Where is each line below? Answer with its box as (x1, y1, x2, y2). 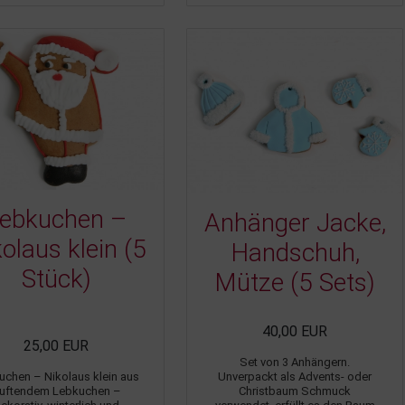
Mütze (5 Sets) (214, 268, 375, 298)
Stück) (21, 264, 91, 295)
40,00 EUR (262, 323, 327, 341)
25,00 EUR (24, 337, 89, 355)
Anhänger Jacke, (203, 208, 386, 239)
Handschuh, (230, 238, 360, 268)
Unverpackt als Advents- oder (218, 370, 372, 384)
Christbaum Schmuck (239, 384, 351, 399)
